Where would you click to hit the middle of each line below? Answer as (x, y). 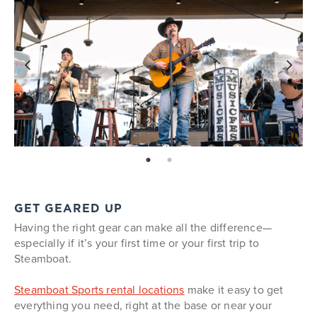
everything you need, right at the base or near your (143, 305)
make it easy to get (234, 290)
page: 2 (171, 161)
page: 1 (149, 161)
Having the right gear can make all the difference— (143, 227)
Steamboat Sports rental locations (99, 290)
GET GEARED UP (68, 209)
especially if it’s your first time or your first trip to (137, 243)
